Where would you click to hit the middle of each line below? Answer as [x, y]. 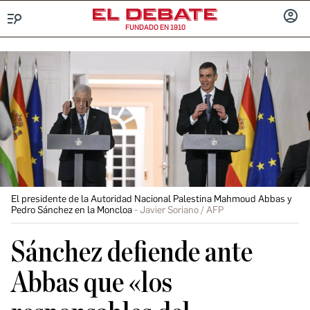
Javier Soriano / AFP [182, 210]
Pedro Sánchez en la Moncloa [72, 210]
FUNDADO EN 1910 [155, 27]
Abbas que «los [92, 283]
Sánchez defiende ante [132, 253]
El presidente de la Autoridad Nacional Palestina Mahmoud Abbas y [152, 199]
